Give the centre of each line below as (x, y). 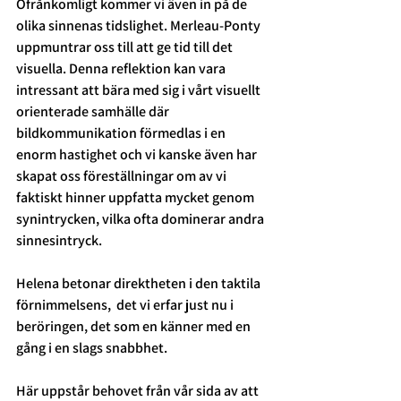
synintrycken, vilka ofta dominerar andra (141, 219)
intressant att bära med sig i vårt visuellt (140, 90)
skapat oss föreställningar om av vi (123, 176)
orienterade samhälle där (94, 112)
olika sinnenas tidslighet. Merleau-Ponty (140, 26)
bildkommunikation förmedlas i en (122, 133)
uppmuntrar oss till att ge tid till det (126, 47)
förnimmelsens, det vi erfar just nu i (126, 305)
